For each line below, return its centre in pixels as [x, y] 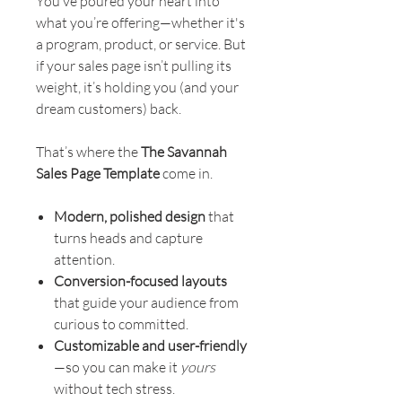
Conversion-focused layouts [140, 280]
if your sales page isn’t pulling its [134, 65]
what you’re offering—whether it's [140, 22]
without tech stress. [114, 388]
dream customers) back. [109, 108]
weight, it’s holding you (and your [137, 87]
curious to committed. [121, 323]
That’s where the [88, 151]
